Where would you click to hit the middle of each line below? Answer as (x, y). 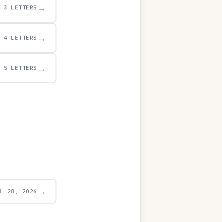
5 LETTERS (20, 68)
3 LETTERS (20, 7)
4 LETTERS (20, 38)
